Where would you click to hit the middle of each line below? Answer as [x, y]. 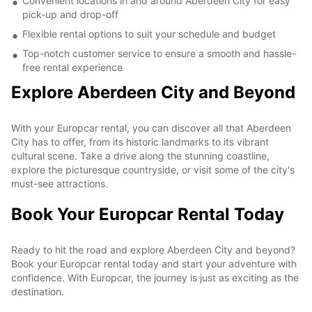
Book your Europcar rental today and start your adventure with [154, 263]
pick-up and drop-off [70, 14]
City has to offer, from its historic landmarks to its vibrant [140, 141]
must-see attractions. [60, 183]
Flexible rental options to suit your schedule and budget [149, 33]
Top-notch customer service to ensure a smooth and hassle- [159, 53]
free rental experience [72, 67]
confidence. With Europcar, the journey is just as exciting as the [155, 277]
